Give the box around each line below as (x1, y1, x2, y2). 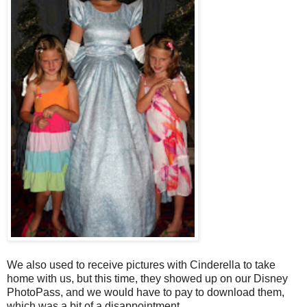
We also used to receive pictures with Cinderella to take (7, 258, 275, 271)
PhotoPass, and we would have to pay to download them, (7, 286, 284, 298)
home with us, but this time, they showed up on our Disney (7, 272, 288, 284)
